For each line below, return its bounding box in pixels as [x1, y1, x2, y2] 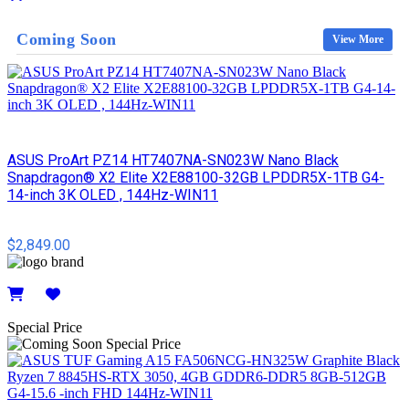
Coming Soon [16, 30, 117, 49]
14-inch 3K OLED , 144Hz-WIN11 [7, 185, 218, 204]
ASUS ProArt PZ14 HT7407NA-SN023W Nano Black [7, 151, 339, 169]
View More [332, 33, 383, 47]
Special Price [7, 319, 82, 335]
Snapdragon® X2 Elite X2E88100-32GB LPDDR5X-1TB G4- [7, 168, 384, 186]
